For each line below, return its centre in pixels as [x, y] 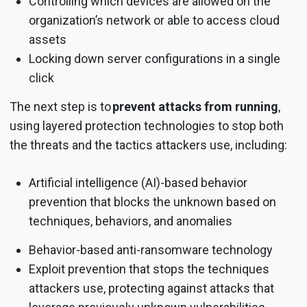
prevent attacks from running [195, 107]
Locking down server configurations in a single [155, 59]
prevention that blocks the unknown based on [152, 202]
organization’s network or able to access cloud [154, 21]
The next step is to [61, 107]
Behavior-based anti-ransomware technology [152, 250]
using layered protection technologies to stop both [147, 126]
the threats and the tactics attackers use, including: [150, 145]
